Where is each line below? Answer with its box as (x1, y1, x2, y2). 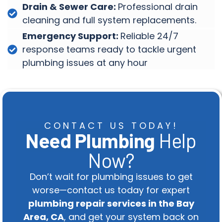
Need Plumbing (26, 128, 155, 153)
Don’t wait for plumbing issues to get (29, 170, 193, 183)
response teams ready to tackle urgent (22, 43, 196, 56)
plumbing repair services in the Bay (28, 197, 194, 210)
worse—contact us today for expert (32, 184, 190, 197)
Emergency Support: (22, 30, 120, 43)
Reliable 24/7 (120, 30, 178, 43)
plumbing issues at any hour (22, 56, 148, 69)
